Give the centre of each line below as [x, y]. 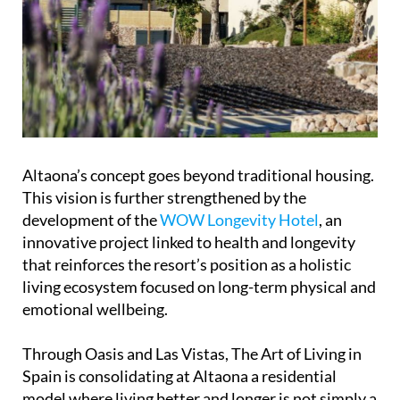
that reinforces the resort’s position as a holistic [187, 264]
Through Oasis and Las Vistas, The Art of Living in [192, 353]
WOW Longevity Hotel [239, 219]
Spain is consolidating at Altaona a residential [179, 375]
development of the [91, 219]
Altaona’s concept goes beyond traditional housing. [198, 175]
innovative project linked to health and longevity [189, 242]
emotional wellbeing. [95, 308]
